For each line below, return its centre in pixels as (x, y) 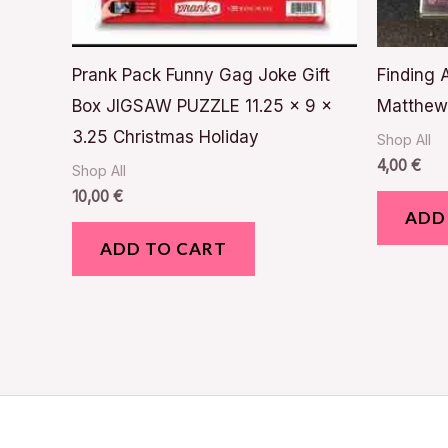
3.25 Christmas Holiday (165, 137)
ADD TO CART (163, 249)
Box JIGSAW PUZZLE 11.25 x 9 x (202, 106)
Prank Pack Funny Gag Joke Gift (201, 75)
